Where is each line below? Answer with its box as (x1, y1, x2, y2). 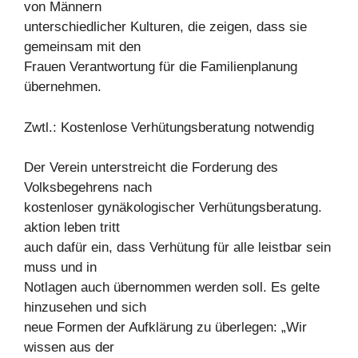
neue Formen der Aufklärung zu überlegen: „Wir (24, 320, 307, 335)
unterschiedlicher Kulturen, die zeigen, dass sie (24, 19, 307, 34)
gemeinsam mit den (24, 39, 141, 54)
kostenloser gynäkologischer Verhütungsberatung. (24, 200, 322, 215)
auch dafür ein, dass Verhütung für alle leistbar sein (24, 240, 331, 255)
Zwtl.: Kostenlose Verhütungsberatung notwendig (24, 119, 314, 135)
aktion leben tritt (24, 220, 120, 235)
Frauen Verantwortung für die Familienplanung (24, 59, 297, 74)
